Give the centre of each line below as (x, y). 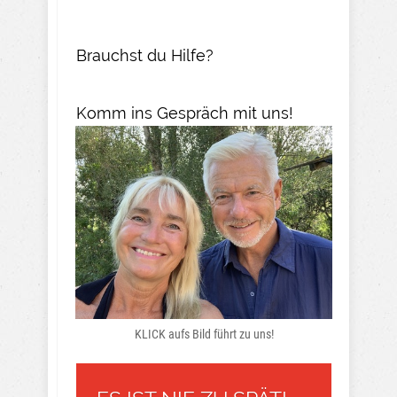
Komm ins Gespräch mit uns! (185, 113)
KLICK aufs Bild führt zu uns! (204, 334)
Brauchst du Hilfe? (145, 55)
